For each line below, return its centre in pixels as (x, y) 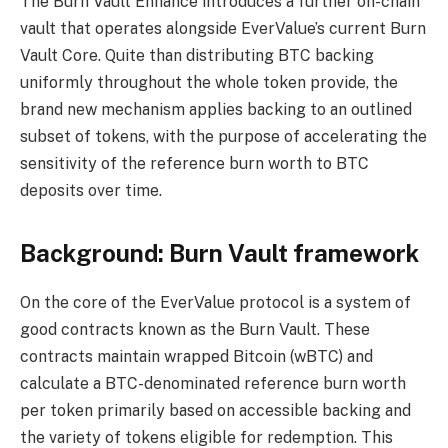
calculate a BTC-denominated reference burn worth (213, 383)
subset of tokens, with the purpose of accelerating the (223, 136)
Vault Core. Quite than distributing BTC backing (197, 55)
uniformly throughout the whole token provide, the (209, 82)
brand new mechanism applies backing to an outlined (216, 109)
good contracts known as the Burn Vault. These (195, 329)
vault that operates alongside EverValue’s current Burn (223, 28)
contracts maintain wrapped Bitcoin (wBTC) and (196, 356)
